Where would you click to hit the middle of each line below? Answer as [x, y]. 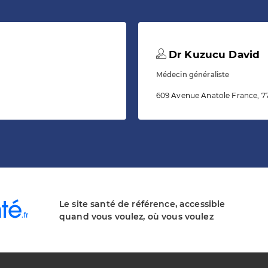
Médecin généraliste [193, 75]
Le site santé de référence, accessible [142, 204]
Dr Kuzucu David [213, 55]
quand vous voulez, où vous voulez [136, 216]
